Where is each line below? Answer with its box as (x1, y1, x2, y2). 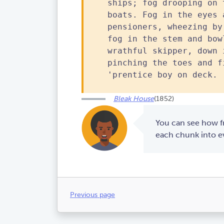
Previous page (70, 190, 115, 199)
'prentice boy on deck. (107, 69, 217, 79)
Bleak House (113, 94, 154, 103)
